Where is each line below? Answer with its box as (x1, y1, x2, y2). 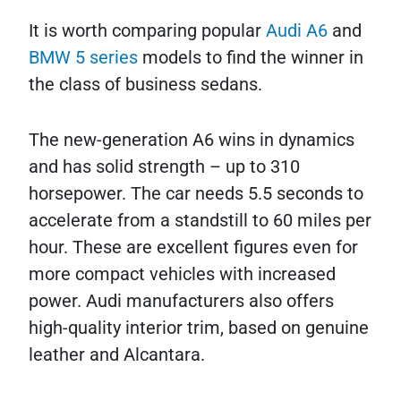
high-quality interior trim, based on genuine (29, 316, 369, 338)
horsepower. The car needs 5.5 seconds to (29, 182, 363, 204)
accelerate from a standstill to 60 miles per (29, 209, 371, 231)
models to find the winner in (142, 46, 363, 68)
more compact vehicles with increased (29, 262, 336, 285)
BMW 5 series (29, 46, 142, 68)
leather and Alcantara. (29, 343, 205, 365)
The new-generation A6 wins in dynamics (29, 128, 354, 150)
